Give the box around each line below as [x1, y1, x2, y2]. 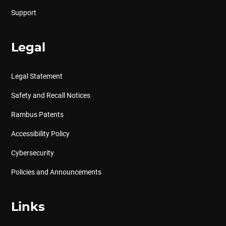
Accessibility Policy [11, 130, 70, 138]
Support [11, 9, 36, 17]
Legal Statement [11, 72, 63, 80]
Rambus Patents [11, 110, 64, 119]
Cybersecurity [11, 149, 54, 157]
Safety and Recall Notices [11, 91, 90, 99]
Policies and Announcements [11, 168, 101, 176]
